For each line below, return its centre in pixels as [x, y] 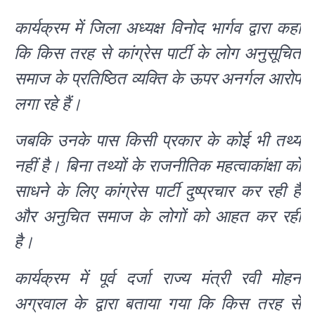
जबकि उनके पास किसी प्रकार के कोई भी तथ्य [157, 141]
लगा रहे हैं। [48, 104]
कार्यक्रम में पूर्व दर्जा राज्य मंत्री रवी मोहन [157, 279]
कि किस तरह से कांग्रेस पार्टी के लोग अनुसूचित [157, 54]
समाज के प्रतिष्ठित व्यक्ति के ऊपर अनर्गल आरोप [157, 79]
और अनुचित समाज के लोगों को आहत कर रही [157, 217]
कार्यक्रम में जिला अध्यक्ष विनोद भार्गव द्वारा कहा [157, 28]
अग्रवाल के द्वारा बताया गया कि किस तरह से [157, 304]
